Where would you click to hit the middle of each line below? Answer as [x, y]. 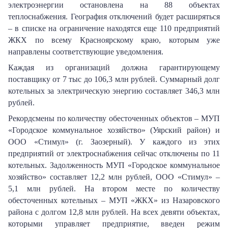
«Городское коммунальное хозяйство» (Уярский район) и [114, 130]
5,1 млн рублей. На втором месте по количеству [114, 189]
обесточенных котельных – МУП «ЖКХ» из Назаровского [114, 200]
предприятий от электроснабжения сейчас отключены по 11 [114, 153]
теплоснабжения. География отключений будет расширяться [114, 17]
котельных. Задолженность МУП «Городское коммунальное [114, 165]
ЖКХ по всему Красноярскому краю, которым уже [114, 40]
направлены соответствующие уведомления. [86, 52]
